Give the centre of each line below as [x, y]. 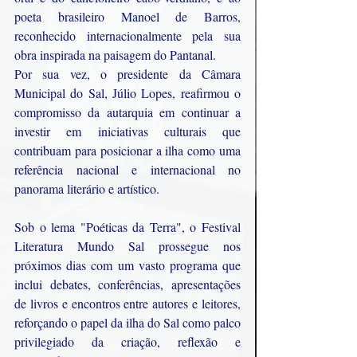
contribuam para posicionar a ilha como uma [127, 150]
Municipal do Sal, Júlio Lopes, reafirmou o [127, 92]
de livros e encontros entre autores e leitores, [127, 303]
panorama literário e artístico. [87, 188]
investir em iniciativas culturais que [127, 131]
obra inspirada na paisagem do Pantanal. [115, 54]
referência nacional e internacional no [127, 169]
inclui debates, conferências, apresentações [127, 284]
